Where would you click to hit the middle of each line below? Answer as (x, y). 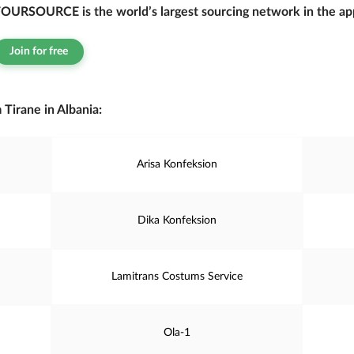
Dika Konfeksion (177, 220)
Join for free (39, 51)
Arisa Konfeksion (177, 164)
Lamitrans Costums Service (177, 277)
